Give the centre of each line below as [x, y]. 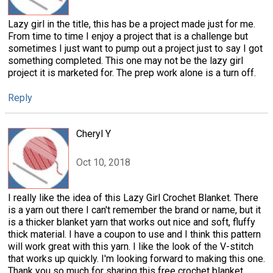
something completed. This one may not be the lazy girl [126, 60]
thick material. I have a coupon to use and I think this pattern [134, 235]
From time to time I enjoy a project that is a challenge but [128, 36]
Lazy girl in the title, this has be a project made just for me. [132, 24]
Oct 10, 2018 [103, 162]
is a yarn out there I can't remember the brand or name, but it [134, 210]
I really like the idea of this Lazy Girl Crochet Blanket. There [133, 198]
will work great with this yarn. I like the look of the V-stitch [131, 247]
